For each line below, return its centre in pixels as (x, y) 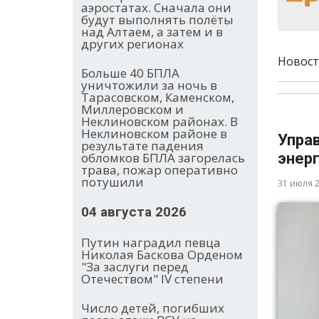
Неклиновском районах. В (159, 122)
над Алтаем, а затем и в (152, 32)
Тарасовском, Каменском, (158, 98)
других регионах (132, 44)
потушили (113, 182)
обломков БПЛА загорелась (163, 158)
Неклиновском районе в (154, 134)
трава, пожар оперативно (159, 170)
